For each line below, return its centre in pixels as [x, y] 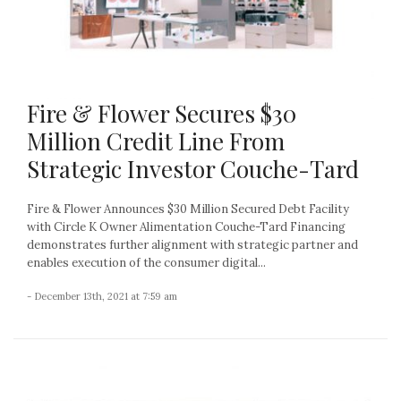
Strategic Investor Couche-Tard [193, 169]
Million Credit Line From [156, 141]
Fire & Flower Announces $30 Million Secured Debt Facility [188, 209]
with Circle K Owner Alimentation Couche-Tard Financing [186, 227]
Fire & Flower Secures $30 [162, 114]
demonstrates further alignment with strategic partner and [192, 245]
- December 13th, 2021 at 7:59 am [102, 297]
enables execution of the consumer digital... [146, 263]
